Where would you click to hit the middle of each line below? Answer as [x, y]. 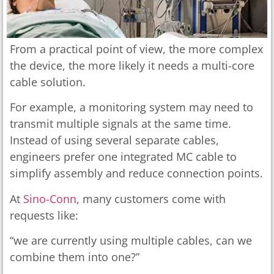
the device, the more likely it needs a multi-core [132, 65]
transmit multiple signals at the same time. [120, 124]
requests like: [44, 215]
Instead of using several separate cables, [114, 140]
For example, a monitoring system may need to [131, 107]
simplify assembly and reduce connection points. [136, 173]
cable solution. [48, 82]
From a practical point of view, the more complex [136, 49]
